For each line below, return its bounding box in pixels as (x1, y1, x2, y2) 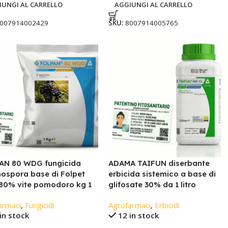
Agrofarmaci (108, 199, 151, 210)
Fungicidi (24, 199, 54, 210)
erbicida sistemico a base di (108, 168, 216, 179)
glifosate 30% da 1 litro (108, 179, 196, 189)
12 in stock (118, 210, 159, 220)
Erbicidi (154, 199, 180, 210)
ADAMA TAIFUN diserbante (108, 158, 210, 168)
